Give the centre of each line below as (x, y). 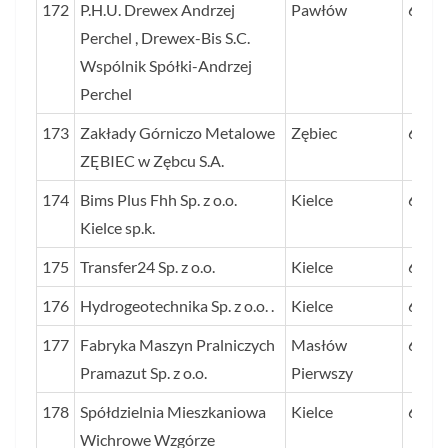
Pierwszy (322, 373)
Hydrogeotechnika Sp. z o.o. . (177, 306)
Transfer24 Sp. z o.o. (147, 267)
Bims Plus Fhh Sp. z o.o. (158, 200)
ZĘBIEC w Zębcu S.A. (152, 161)
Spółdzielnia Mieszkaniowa (173, 412)
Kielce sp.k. (117, 228)
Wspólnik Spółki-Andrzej (166, 66)
